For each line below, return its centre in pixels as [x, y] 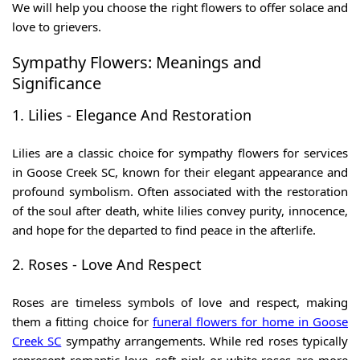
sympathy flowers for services [263, 153]
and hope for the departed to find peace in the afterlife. [164, 230]
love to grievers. [57, 27]
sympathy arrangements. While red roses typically [205, 341]
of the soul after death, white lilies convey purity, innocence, [180, 211]
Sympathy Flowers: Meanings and [137, 63]
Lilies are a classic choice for [95, 153]
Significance [57, 84]
